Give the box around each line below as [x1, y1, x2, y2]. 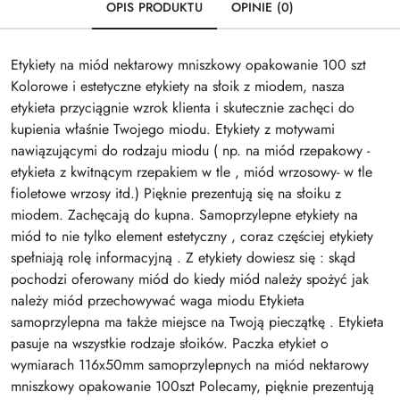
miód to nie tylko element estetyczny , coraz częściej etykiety [11, 225, 373, 246]
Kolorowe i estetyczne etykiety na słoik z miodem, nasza [11, 75, 345, 96]
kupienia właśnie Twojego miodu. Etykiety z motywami [11, 118, 335, 139]
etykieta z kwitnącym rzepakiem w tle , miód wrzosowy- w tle [11, 161, 372, 182]
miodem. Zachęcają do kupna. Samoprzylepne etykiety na [11, 204, 358, 225]
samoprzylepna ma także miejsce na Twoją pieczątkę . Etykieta [11, 311, 384, 332]
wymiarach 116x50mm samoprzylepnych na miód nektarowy [11, 354, 369, 375]
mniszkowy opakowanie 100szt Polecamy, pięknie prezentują [11, 375, 374, 396]
